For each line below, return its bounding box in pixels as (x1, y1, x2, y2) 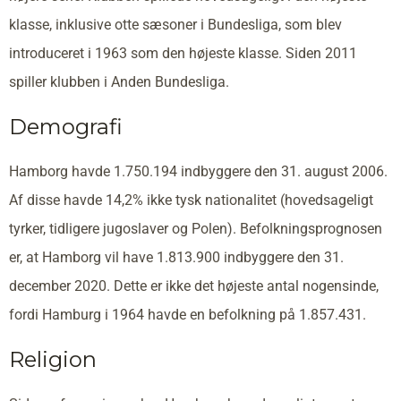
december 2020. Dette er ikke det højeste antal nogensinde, (9, 277, 379, 295)
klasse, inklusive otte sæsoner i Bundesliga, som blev (9, 16, 342, 34)
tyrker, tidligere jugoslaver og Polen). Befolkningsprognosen (9, 220, 382, 238)
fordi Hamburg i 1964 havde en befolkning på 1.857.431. (9, 306, 366, 324)
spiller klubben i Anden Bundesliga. (9, 73, 229, 91)
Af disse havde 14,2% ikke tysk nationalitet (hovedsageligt (9, 192, 373, 209)
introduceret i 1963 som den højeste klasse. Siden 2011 (9, 45, 357, 63)
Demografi (9, 114, 123, 141)
